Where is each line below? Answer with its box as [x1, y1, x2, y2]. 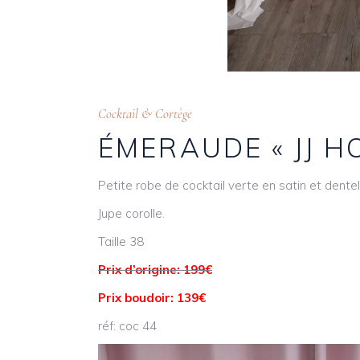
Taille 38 [98, 233, 144, 249]
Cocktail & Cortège [98, 104, 192, 122]
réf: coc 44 [98, 317, 157, 333]
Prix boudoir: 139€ [98, 289, 206, 305]
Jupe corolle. [98, 205, 165, 221]
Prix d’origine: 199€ [98, 261, 212, 277]
